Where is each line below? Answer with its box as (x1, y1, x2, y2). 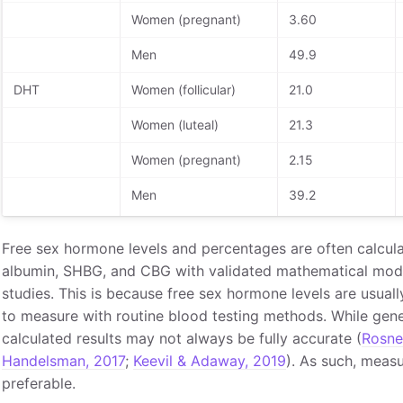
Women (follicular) (130, 81, 236, 97)
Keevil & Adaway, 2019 (132, 351, 286, 370)
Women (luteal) (130, 116, 219, 132)
